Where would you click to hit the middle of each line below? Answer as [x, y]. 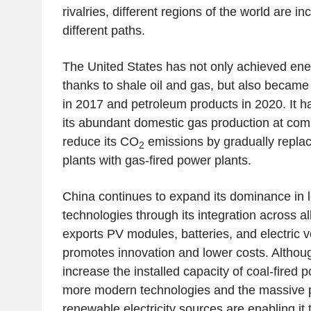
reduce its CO [100, 142]
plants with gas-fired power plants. [157, 161]
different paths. [103, 31]
